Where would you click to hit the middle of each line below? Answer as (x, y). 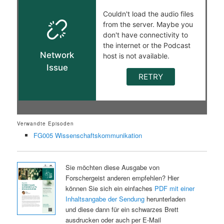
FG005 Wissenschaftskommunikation (87, 135)
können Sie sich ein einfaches (110, 188)
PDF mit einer (174, 188)
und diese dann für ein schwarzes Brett (122, 209)
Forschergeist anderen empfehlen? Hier (122, 177)
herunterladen (165, 198)
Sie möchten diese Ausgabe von (112, 167)
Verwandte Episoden (46, 123)
